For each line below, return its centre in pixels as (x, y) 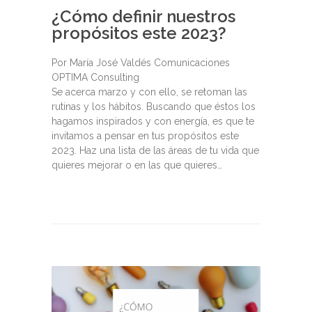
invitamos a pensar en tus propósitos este (145, 136)
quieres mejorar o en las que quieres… (137, 165)
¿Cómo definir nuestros (143, 17)
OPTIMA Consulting (95, 78)
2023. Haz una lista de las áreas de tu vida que (155, 151)
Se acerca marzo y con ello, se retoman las (149, 92)
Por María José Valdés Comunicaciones (141, 63)
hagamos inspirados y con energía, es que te (153, 122)
